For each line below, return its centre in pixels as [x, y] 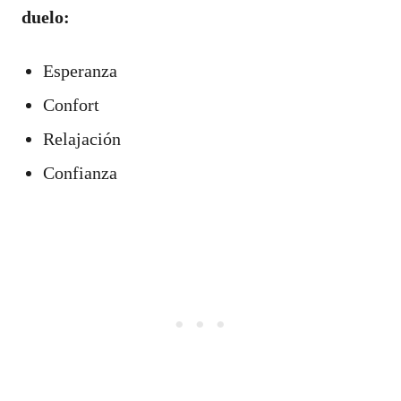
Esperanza [80, 70]
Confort [71, 104]
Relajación [82, 138]
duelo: [46, 17]
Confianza [80, 172]
